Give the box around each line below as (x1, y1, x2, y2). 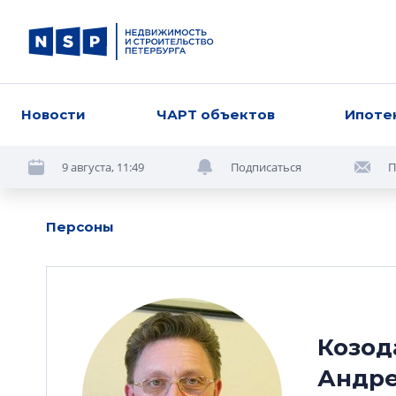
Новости (21, 106, 86, 123)
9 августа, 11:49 (62, 158, 144, 175)
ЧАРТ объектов (156, 106, 275, 123)
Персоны (46, 218, 114, 235)
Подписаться (231, 158, 301, 175)
